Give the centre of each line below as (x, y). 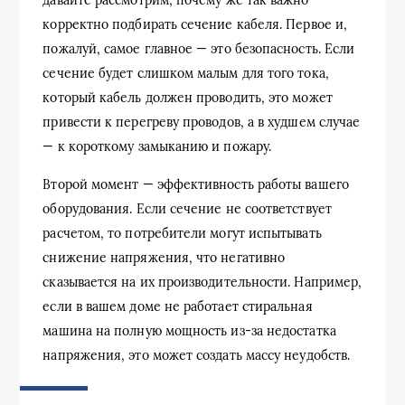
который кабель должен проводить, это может (188, 97)
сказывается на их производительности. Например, (202, 282)
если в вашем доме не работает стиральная (178, 306)
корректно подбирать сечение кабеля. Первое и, (195, 24)
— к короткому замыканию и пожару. (157, 146)
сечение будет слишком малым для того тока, (186, 73)
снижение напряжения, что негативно (164, 257)
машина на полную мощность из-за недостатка (189, 330)
